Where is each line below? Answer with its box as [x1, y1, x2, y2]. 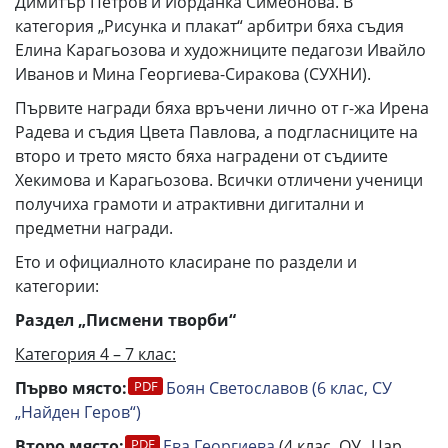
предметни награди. [15, 217, 173, 239]
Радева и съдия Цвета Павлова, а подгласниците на [15, 121, 418, 143]
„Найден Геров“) [15, 401, 141, 423]
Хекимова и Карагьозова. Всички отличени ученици [15, 169, 423, 191]
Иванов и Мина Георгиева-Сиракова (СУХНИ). [15, 63, 371, 85]
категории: [15, 275, 99, 297]
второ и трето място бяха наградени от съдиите [15, 145, 388, 167]
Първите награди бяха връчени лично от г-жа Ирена [15, 97, 429, 119]
